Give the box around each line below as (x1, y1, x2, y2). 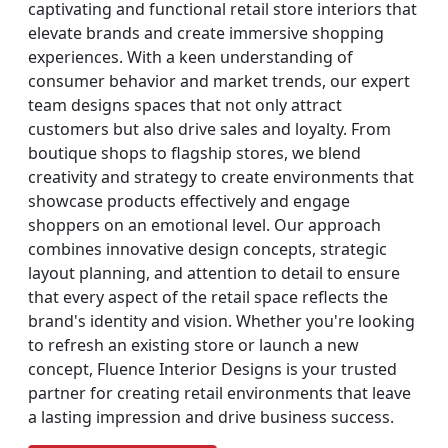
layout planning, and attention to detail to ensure (28, 262, 400, 285)
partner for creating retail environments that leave (28, 382, 411, 405)
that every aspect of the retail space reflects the (28, 286, 388, 309)
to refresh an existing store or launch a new (28, 334, 359, 357)
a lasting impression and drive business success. (28, 406, 394, 429)
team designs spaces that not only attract (28, 94, 342, 117)
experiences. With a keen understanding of (28, 46, 353, 69)
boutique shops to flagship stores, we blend (28, 142, 361, 165)
